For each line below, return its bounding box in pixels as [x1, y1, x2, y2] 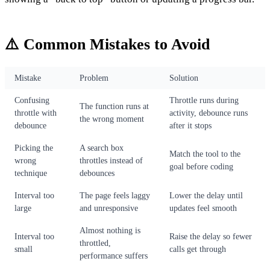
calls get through [169, 244, 226, 254]
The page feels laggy [80, 190, 150, 200]
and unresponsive [80, 203, 138, 213]
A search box [80, 143, 124, 152]
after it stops [169, 121, 212, 130]
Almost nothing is [80, 225, 140, 235]
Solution [169, 73, 198, 83]
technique [14, 168, 47, 178]
